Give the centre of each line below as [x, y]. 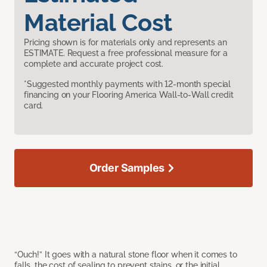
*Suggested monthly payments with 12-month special [128, 84]
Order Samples [127, 168]
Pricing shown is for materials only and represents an [125, 43]
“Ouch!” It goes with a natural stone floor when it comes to [126, 255]
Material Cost [98, 23]
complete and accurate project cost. [94, 64]
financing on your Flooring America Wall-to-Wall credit [129, 95]
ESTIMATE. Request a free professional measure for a [126, 53]
